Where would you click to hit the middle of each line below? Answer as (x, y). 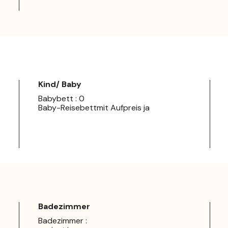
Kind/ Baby (60, 84)
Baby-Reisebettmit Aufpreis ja (94, 107)
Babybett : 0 (61, 98)
